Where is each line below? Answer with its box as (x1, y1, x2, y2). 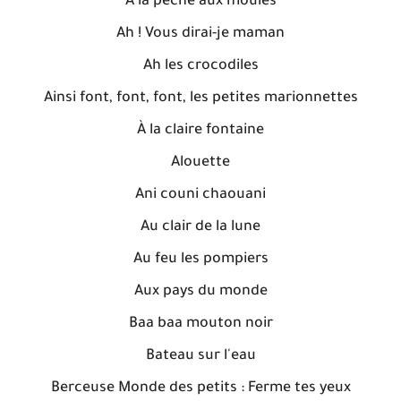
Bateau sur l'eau (145, 348, 256, 364)
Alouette (171, 155, 230, 171)
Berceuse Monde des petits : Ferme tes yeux (50, 380, 351, 397)
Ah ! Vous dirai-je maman (116, 26, 285, 42)
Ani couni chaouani (135, 187, 266, 203)
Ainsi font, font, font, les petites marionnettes (43, 90, 358, 107)
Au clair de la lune (141, 219, 260, 235)
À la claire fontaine (137, 123, 264, 139)
